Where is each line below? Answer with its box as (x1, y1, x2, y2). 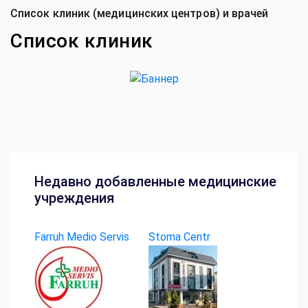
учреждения (34, 189, 114, 206)
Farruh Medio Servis (34, 230, 129, 243)
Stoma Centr (148, 230, 210, 243)
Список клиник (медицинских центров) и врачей (10, 6, 269, 20)
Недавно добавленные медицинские (34, 173, 276, 190)
